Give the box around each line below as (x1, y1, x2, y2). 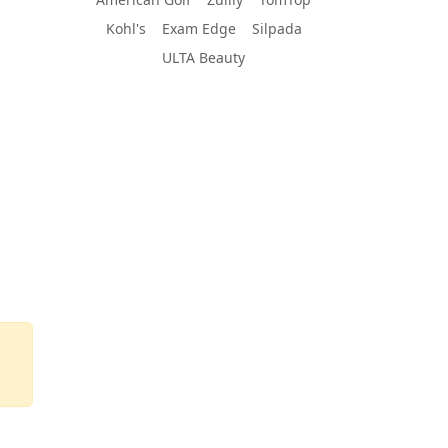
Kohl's (105, 19, 146, 38)
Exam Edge (161, 19, 236, 38)
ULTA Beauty (162, 48, 245, 67)
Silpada (251, 19, 302, 38)
